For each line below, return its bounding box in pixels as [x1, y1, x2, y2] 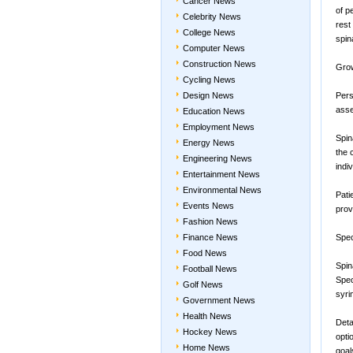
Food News [183, 248, 227, 258]
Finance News [183, 232, 238, 242]
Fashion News [183, 217, 238, 226]
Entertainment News [183, 169, 260, 179]
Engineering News [183, 154, 252, 163]
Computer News [183, 43, 245, 53]
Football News [183, 264, 237, 273]
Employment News [183, 122, 255, 132]
